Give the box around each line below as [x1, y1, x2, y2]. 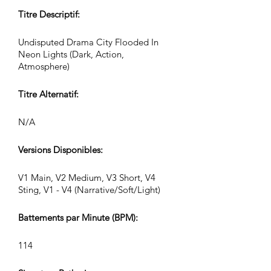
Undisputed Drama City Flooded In [18, 36, 158, 48]
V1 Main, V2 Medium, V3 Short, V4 [18, 172, 155, 183]
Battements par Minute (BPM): [18, 212, 138, 223]
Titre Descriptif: [18, 8, 80, 20]
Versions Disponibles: [18, 144, 103, 155]
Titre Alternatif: [18, 88, 79, 100]
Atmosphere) [18, 60, 70, 72]
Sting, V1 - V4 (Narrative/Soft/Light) [18, 184, 160, 195]
